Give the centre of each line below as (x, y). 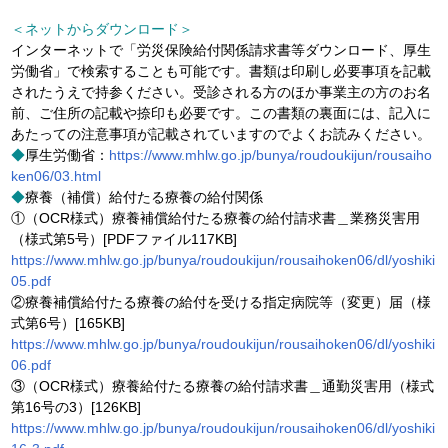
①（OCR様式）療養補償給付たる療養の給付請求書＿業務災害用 (216, 217)
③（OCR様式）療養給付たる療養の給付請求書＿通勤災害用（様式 (223, 385)
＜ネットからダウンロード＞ (102, 28)
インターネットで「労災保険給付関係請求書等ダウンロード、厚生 (221, 49)
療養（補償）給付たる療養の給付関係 (144, 196)
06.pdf (31, 364)
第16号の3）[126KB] (76, 406)
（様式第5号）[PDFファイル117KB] (124, 238)
